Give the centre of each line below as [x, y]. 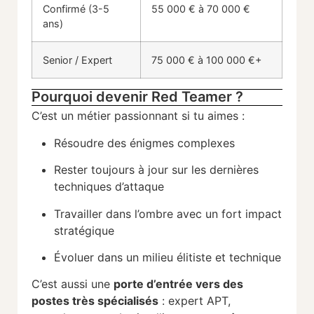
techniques [84, 187]
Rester [73, 170]
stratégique [84, 230]
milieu [159, 258]
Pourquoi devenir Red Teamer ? [137, 97]
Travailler [80, 213]
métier [96, 116]
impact [264, 213]
